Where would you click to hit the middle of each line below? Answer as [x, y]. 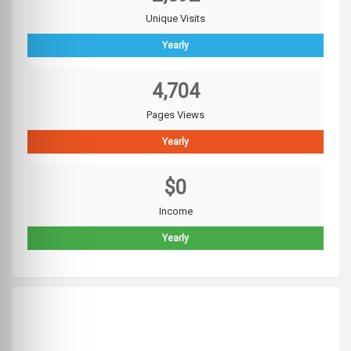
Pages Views [175, 115]
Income [175, 212]
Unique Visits [175, 19]
